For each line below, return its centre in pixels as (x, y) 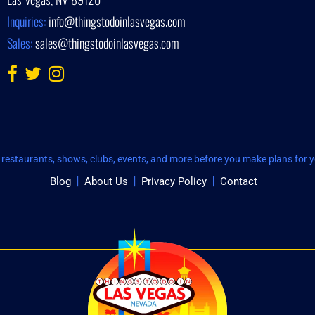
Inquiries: (27, 21)
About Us (106, 181)
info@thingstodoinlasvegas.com (117, 21)
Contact (239, 181)
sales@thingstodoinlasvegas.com (107, 43)
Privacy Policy (174, 181)
